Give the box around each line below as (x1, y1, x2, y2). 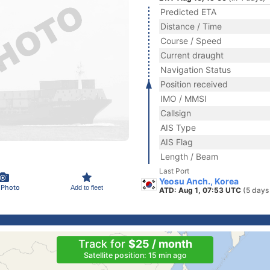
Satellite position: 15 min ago (83, 251, 187, 260)
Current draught (160, 50, 224, 60)
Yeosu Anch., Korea (159, 176, 239, 186)
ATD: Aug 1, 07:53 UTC (159, 186, 243, 195)
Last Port (159, 166, 189, 175)
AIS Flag (160, 137, 193, 147)
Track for (78, 237, 128, 250)
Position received (160, 79, 228, 89)
